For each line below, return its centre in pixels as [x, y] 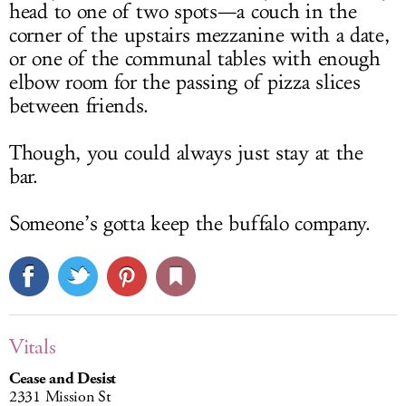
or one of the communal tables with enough [195, 59]
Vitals [33, 348]
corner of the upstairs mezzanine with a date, [199, 36]
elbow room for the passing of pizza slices [185, 83]
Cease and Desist [63, 379]
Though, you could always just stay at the [186, 154]
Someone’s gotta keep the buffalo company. [190, 224]
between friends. [79, 106]
